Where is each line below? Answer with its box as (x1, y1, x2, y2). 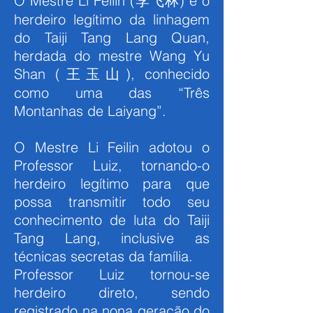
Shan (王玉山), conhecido (14, 65, 210, 82)
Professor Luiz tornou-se (14, 265, 210, 283)
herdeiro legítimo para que (14, 175, 210, 192)
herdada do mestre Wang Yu (14, 47, 210, 64)
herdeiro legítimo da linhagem (14, 10, 210, 28)
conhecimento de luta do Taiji (14, 211, 210, 228)
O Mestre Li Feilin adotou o (14, 138, 210, 156)
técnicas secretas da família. (14, 247, 193, 265)
